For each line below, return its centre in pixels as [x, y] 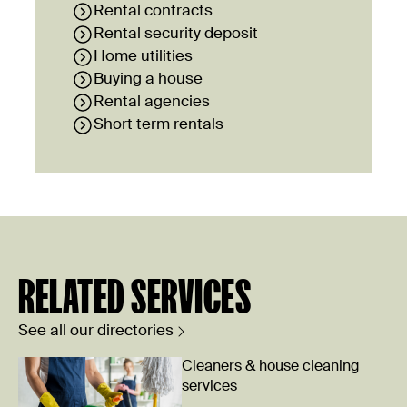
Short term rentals [159, 125]
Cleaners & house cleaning [270, 367]
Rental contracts [153, 11]
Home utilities [143, 57]
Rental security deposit [176, 34]
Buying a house [148, 79]
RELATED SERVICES [134, 297]
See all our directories [96, 331]
